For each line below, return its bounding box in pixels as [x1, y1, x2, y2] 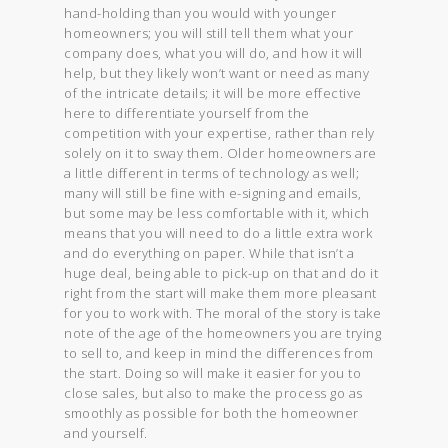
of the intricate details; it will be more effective [64, 83, 362, 102]
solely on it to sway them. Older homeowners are [64, 143, 377, 162]
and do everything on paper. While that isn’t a [64, 243, 355, 262]
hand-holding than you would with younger [64, 3, 337, 22]
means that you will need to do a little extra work [64, 223, 373, 242]
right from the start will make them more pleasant [64, 283, 377, 302]
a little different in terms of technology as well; [64, 163, 360, 182]
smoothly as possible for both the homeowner [64, 403, 359, 422]
